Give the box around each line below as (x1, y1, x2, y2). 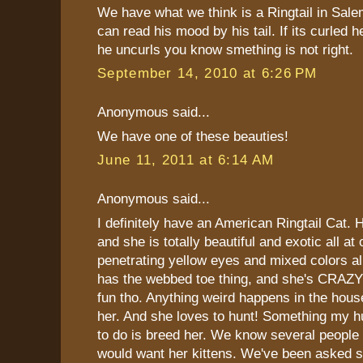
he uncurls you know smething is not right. (97, 41, 353, 58)
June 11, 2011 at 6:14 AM (97, 152, 275, 169)
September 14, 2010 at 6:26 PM (97, 65, 318, 82)
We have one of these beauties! (97, 127, 288, 144)
